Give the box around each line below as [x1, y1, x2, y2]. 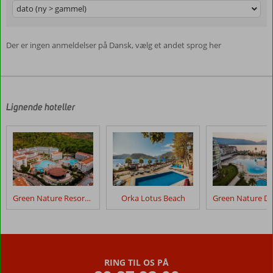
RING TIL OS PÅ [104, 257, 169, 268]
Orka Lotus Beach [121, 193, 185, 204]
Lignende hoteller [6, 101, 75, 113]
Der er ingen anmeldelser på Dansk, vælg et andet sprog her [6, 40, 221, 51]
